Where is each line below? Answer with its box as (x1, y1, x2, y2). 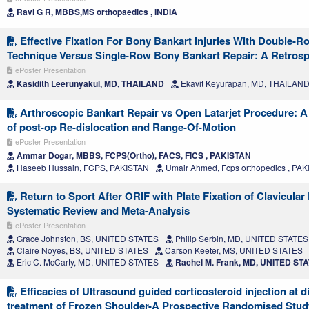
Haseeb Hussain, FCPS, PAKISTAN (14, 161, 149, 174)
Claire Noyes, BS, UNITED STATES (14, 244, 148, 257)
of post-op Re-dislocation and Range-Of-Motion (7, 119, 236, 135)
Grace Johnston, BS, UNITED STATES (14, 232, 159, 245)
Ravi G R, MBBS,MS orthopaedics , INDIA (14, 6, 177, 19)
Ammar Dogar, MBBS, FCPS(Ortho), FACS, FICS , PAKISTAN (14, 149, 251, 162)
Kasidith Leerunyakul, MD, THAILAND (14, 77, 164, 90)
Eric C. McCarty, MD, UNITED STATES (14, 256, 159, 268)
